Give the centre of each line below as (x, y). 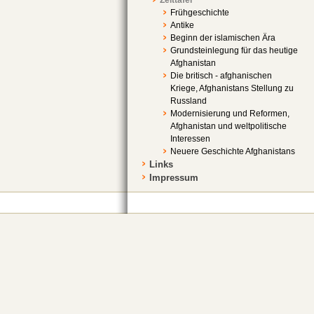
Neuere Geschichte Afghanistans (233, 151)
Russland (189, 101)
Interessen (190, 138)
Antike (182, 25)
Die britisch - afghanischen (221, 75)
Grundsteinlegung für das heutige (234, 50)
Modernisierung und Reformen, (230, 113)
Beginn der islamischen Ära (223, 37)
